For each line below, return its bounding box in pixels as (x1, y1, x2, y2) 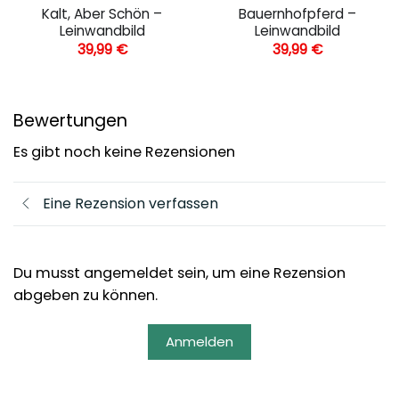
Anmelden (166, 331, 233, 351)
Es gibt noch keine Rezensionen (13, 141, 235, 162)
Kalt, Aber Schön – (42, 4, 162, 23)
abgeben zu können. (13, 284, 158, 305)
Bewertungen (13, 109, 127, 134)
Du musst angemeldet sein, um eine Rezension (13, 262, 346, 283)
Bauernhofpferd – (238, 4, 356, 23)
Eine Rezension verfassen (43, 193, 218, 215)
